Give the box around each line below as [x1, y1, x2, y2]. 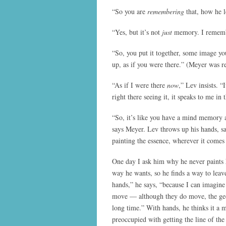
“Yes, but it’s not [112, 27, 160, 37]
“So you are [112, 7, 147, 17]
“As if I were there [112, 80, 165, 90]
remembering [147, 7, 184, 17]
